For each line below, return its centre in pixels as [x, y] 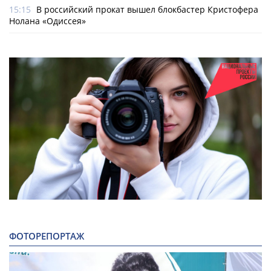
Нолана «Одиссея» [47, 21]
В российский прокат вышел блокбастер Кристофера [147, 10]
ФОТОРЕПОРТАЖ [47, 237]
